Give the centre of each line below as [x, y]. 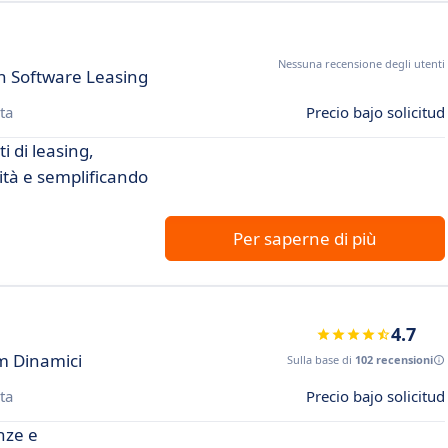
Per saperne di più [305, 238]
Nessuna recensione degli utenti [361, 63]
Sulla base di [321, 359]
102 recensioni [394, 359]
